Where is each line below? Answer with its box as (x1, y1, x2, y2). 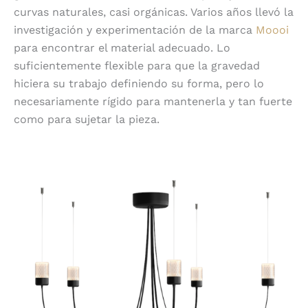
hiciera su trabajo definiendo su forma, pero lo (14, 76, 264, 90)
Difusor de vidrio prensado (82, 140, 225, 153)
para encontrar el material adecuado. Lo (14, 41, 230, 54)
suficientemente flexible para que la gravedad (14, 58, 260, 72)
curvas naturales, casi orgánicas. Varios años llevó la (14, 5, 294, 19)
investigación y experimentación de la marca (14, 23, 256, 36)
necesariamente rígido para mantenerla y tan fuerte (14, 94, 292, 108)
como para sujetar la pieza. (14, 112, 159, 126)
